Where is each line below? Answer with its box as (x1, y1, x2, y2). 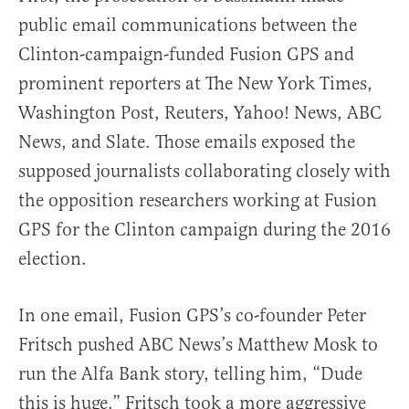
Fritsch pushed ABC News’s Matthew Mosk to (18, 332, 378, 356)
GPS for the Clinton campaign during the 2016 (18, 217, 391, 241)
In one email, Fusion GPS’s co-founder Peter (18, 303, 366, 327)
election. (18, 246, 87, 270)
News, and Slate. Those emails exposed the (18, 130, 355, 153)
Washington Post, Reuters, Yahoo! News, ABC (18, 100, 382, 124)
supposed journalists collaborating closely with (18, 159, 391, 183)
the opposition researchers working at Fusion (18, 188, 377, 212)
